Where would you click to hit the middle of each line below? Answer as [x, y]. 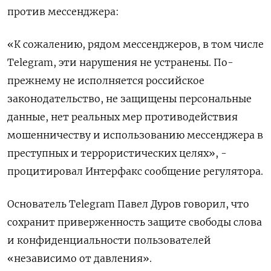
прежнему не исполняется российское [106, 81]
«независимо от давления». [80, 259]
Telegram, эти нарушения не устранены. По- [120, 63]
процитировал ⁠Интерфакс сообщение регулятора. [135, 171]
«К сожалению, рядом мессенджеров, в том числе [135, 44]
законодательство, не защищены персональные [129, 99]
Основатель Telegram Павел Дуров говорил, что [128, 204]
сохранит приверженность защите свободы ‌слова [135, 222]
